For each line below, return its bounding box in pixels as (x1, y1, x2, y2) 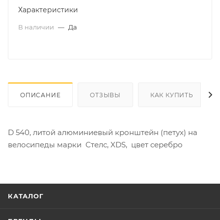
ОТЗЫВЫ (90, 91, 121, 99)
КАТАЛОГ (8, 192, 44, 200)
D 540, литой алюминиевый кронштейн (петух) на (8, 127, 199, 137)
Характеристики (18, 5, 78, 14)
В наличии (18, 23, 55, 31)
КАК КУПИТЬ (150, 91, 193, 99)
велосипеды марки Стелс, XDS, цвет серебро (8, 139, 183, 149)
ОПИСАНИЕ (20, 91, 61, 99)
